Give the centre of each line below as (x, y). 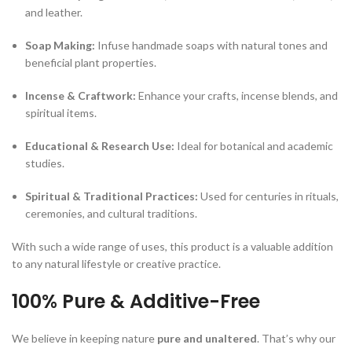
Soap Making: (60, 45)
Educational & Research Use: (100, 145)
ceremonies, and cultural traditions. (111, 213)
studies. (45, 163)
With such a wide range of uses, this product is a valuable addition (172, 246)
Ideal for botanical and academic (254, 145)
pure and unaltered (207, 338)
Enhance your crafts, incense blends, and (237, 95)
